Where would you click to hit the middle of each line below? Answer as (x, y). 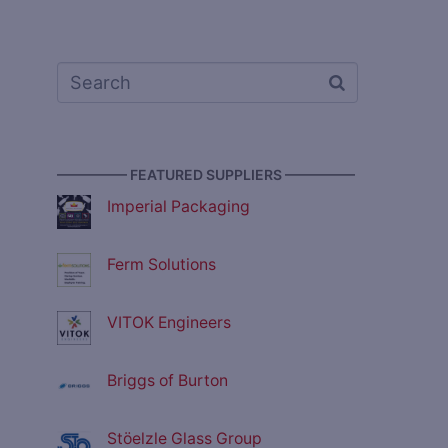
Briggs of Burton (167, 381)
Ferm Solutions (161, 265)
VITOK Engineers (169, 323)
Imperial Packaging (178, 207)
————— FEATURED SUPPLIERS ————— (206, 175)
